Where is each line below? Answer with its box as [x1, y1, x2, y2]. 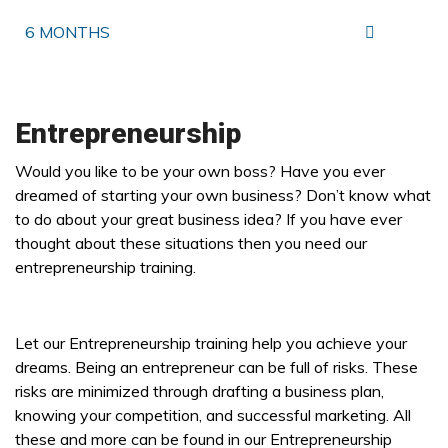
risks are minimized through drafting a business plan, [15, 381, 384, 401]
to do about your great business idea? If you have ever [15, 209, 402, 229]
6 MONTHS [25, 22, 110, 42]
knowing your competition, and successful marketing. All [15, 405, 411, 425]
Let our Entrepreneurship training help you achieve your [15, 333, 407, 353]
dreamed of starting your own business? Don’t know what [15, 185, 431, 205]
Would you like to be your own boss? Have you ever [15, 161, 385, 181]
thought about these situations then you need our [15, 233, 367, 253]
